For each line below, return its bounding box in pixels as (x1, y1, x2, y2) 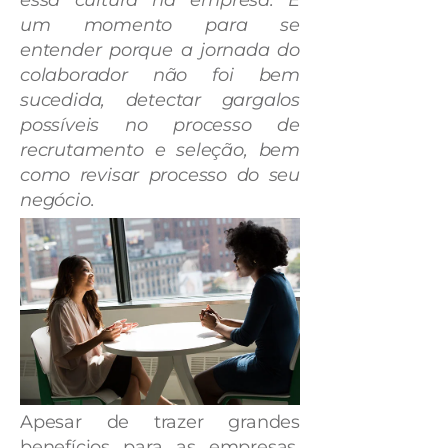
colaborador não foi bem (20, 64, 300, 86)
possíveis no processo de (20, 114, 300, 136)
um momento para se (20, 14, 300, 36)
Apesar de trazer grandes (20, 410, 300, 433)
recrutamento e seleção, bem (20, 139, 300, 161)
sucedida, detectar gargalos (20, 89, 300, 111)
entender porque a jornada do (20, 39, 300, 61)
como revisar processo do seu (20, 164, 300, 186)
